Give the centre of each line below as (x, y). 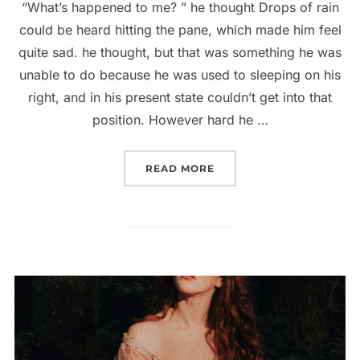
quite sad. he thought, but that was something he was (180, 52)
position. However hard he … (180, 119)
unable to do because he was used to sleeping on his (180, 74)
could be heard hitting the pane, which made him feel (180, 29)
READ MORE (180, 168)
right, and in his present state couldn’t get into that (180, 97)
